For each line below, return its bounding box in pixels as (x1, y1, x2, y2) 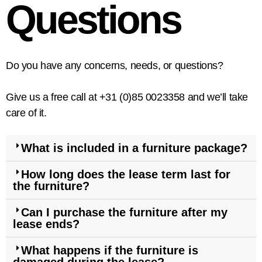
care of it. (6, 107, 47, 119)
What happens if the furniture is (20, 244, 198, 257)
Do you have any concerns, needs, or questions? (6, 60, 223, 72)
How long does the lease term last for (20, 168, 230, 181)
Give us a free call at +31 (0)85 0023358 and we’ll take (6, 91, 249, 104)
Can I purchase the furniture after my (20, 206, 227, 219)
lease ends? (13, 218, 80, 231)
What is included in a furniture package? (20, 142, 247, 155)
